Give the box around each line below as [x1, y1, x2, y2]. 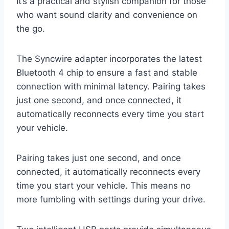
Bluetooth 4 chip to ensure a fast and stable [16, 67, 197, 78]
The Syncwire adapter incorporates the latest [16, 53, 202, 64]
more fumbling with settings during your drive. [16, 194, 205, 204]
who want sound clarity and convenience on [16, 9, 197, 20]
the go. [16, 23, 45, 34]
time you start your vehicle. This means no [16, 180, 191, 191]
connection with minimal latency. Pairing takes [16, 81, 205, 91]
